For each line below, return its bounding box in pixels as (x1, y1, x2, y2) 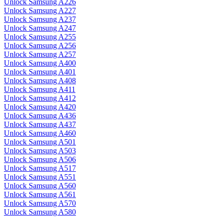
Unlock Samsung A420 (4, 103, 76, 111)
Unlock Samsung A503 (4, 146, 76, 155)
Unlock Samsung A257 (4, 50, 76, 59)
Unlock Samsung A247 (4, 24, 76, 33)
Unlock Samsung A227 (4, 6, 76, 15)
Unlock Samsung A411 (4, 85, 75, 94)
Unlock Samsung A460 (4, 129, 76, 138)
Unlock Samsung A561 (4, 190, 76, 199)
